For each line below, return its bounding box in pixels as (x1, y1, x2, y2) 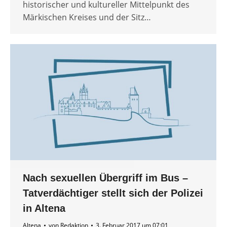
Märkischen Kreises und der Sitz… (23, 12, 151, 23)
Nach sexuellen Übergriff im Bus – (23, 172, 188, 184)
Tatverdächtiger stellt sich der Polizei (23, 187, 203, 199)
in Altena (23, 203, 65, 214)
